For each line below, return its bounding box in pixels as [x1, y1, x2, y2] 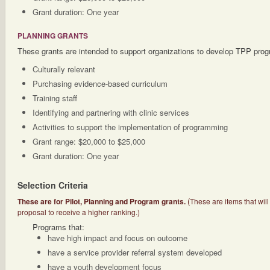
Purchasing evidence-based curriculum [33, 78, 168, 89]
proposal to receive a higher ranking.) [17, 207, 140, 217]
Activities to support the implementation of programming [33, 121, 228, 133]
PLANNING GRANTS [17, 30, 88, 41]
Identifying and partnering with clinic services [33, 107, 189, 118]
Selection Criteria [17, 179, 88, 191]
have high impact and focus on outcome [48, 232, 187, 243]
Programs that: [33, 221, 84, 233]
